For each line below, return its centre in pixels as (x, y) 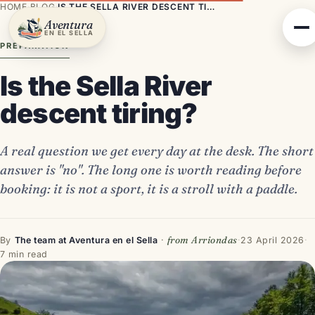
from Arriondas (202, 240)
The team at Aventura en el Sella (86, 240)
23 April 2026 (272, 240)
